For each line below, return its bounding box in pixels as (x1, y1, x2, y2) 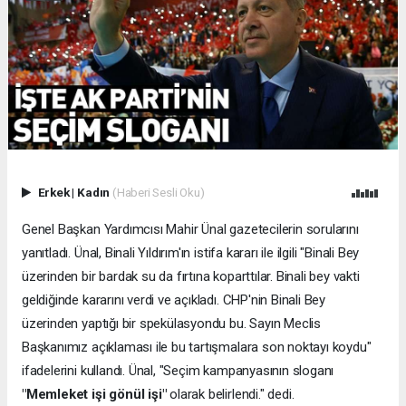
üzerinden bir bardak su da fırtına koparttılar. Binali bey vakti (22, 267, 360, 285)
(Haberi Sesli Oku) (111, 184, 205, 199)
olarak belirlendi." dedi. (166, 385, 295, 402)
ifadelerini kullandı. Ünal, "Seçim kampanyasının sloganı (22, 362, 334, 379)
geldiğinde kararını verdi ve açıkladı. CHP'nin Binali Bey (22, 291, 326, 308)
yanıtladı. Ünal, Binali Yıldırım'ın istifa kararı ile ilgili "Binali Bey (22, 244, 360, 261)
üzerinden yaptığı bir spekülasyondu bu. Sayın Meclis (22, 314, 322, 332)
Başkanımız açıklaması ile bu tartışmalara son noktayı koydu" (22, 338, 372, 355)
